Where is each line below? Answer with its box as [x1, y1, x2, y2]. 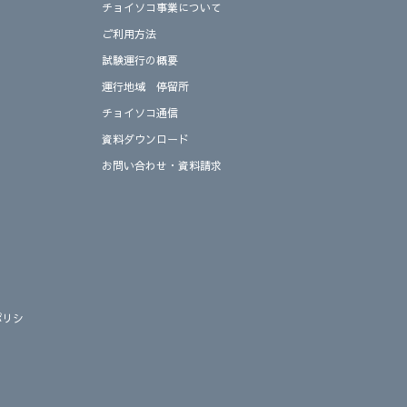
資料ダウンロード [102, 132, 189, 147]
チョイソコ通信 [102, 105, 178, 121]
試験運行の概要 [102, 53, 178, 68]
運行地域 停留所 [102, 79, 189, 94]
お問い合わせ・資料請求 [102, 158, 222, 174]
